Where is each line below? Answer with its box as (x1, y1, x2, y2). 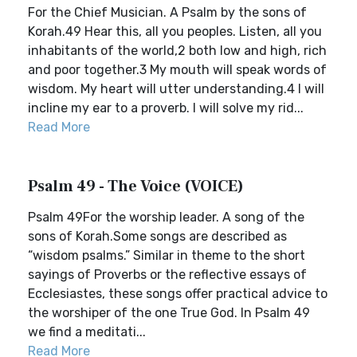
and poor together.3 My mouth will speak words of (28, 62, 327, 77)
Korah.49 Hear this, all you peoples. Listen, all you (28, 24, 322, 39)
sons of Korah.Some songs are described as (28, 229, 287, 244)
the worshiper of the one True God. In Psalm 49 (28, 305, 310, 320)
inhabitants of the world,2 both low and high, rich (28, 43, 327, 58)
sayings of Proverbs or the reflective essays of (28, 267, 307, 282)
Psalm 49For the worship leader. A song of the (28, 210, 304, 225)
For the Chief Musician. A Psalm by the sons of (28, 5, 307, 20)
